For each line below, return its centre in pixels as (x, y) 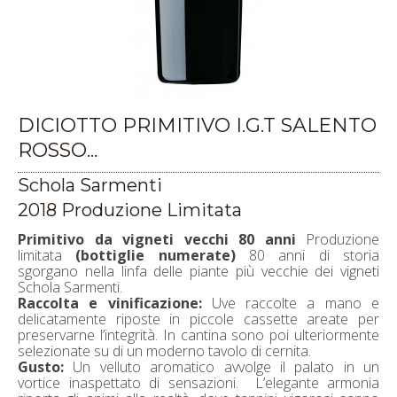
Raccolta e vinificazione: (110, 303)
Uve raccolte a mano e (291, 303)
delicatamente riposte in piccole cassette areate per (198, 319)
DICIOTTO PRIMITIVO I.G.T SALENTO (197, 125)
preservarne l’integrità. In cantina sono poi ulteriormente (198, 335)
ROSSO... (58, 150)
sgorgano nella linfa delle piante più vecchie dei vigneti (198, 271)
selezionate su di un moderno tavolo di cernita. (164, 350)
